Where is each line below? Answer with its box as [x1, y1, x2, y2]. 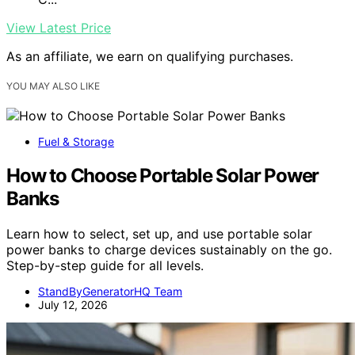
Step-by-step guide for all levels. [6, 257, 204, 273]
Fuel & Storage [38, 135, 114, 149]
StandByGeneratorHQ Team [38, 284, 182, 298]
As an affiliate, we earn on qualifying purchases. [6, 48, 293, 64]
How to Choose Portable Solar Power [6, 163, 319, 187]
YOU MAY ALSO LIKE [6, 80, 100, 92]
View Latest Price [6, 19, 111, 36]
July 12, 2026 [38, 297, 108, 311]
